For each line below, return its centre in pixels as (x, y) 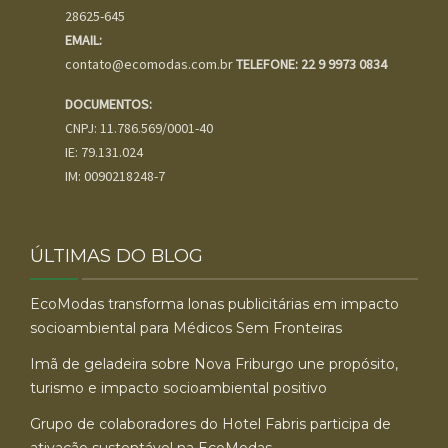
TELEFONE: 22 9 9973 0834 (311, 64)
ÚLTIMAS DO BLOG (116, 256)
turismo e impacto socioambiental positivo (182, 388)
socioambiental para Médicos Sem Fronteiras (186, 328)
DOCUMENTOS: (108, 104)
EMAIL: (83, 40)
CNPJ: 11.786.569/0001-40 (139, 128)
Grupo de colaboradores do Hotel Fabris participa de (210, 424)
